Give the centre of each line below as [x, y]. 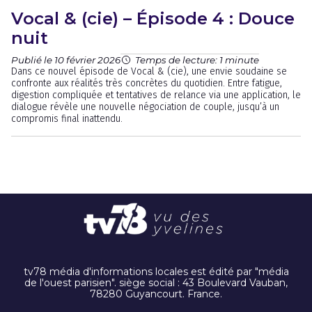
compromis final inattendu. [67, 119]
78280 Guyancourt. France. [156, 294]
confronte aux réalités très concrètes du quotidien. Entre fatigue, [147, 83]
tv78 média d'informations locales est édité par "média [156, 272]
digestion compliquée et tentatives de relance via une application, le [156, 95]
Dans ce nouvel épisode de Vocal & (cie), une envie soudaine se [149, 71]
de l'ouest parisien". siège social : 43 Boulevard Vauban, [156, 283]
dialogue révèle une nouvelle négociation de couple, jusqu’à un [145, 107]
